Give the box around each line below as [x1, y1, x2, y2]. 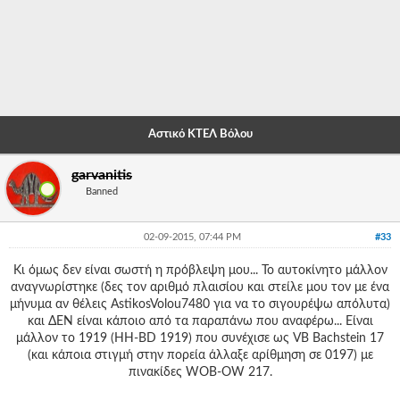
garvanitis [71, 168, 132, 182]
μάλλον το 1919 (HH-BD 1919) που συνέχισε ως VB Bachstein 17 [16, 332, 384, 345]
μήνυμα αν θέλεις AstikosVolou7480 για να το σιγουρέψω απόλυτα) [10, 298, 390, 311]
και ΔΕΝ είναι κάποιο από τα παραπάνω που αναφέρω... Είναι [27, 315, 373, 328]
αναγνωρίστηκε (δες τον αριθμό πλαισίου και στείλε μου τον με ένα [11, 281, 389, 294]
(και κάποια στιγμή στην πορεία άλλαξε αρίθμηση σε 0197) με [27, 349, 373, 362]
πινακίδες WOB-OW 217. [128, 366, 272, 379]
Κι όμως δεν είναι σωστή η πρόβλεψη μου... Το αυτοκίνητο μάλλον [12, 264, 387, 277]
